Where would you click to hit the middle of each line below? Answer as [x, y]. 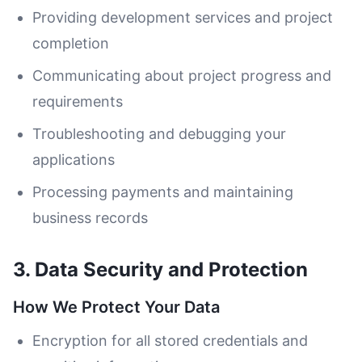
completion [71, 43]
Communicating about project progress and [182, 76]
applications [74, 160]
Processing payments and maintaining [163, 192]
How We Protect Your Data [116, 307]
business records [90, 218]
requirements [78, 101]
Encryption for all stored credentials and [170, 341]
